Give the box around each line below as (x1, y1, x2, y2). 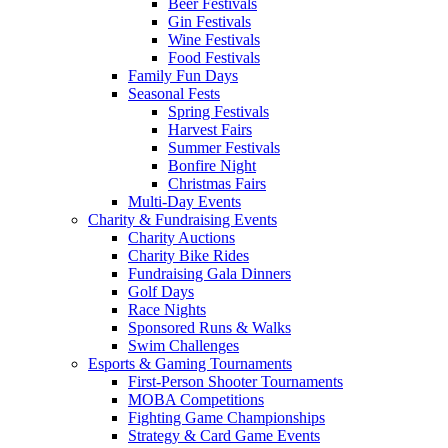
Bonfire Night (168, 157, 256, 174)
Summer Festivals (168, 139, 280, 156)
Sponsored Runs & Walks (128, 319, 291, 336)
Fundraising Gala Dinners (128, 265, 291, 282)
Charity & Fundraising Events (88, 211, 277, 228)
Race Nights (128, 301, 206, 318)
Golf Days (128, 283, 194, 300)
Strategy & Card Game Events (128, 427, 320, 444)
